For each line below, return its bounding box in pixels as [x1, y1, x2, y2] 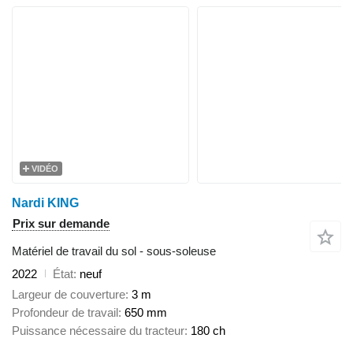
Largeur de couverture [12, 288, 125, 302]
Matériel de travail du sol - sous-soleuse [12, 243, 216, 258]
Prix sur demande [13, 216, 110, 230]
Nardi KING [12, 195, 79, 210]
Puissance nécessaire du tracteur [12, 324, 184, 338]
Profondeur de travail [12, 306, 118, 320]
